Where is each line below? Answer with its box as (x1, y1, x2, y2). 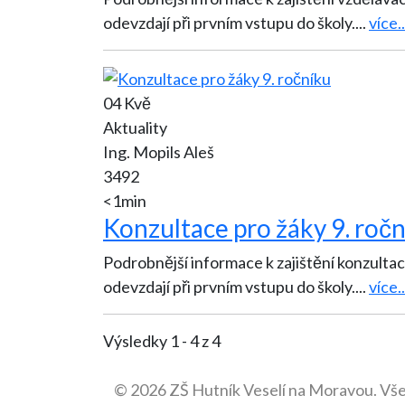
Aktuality (103, 117, 167, 137)
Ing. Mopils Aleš (103, 141, 214, 162)
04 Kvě (103, 92, 151, 113)
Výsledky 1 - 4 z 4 (103, 330, 221, 351)
